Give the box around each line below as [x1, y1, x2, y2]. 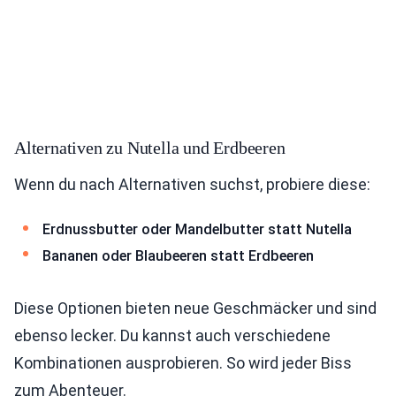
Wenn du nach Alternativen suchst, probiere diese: [14, 174, 370, 194]
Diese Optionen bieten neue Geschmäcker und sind [14, 299, 377, 318]
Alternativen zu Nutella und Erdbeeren [14, 137, 286, 157]
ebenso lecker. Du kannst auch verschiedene [14, 326, 331, 346]
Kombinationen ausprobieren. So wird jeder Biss [14, 354, 352, 373]
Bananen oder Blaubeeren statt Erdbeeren [42, 247, 314, 264]
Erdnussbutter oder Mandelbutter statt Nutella [42, 220, 352, 238]
